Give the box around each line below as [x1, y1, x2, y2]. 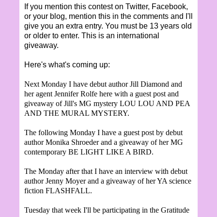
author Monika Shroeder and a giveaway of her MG [24, 138, 183, 146]
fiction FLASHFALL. [24, 186, 92, 195]
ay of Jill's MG [46, 99, 93, 108]
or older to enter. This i [24, 31, 100, 40]
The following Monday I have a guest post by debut [24, 128, 183, 137]
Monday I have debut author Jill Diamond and [41, 79, 182, 88]
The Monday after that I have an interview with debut [24, 167, 187, 175]
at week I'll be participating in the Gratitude [58, 205, 189, 214]
